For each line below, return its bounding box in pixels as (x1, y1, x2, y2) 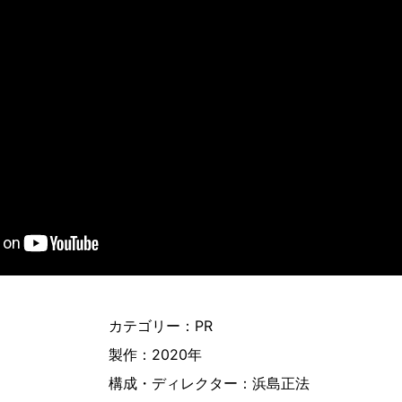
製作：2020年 (109, 345, 202, 363)
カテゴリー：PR (109, 316, 213, 335)
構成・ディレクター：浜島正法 (109, 373, 310, 392)
